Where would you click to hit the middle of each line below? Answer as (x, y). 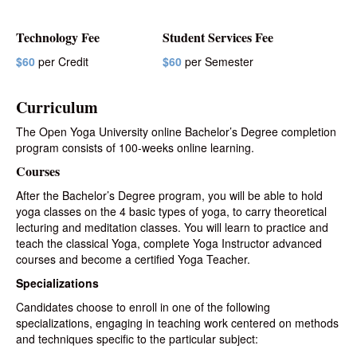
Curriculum (57, 107)
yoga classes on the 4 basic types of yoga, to (131, 211)
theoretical (299, 211)
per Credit (62, 61)
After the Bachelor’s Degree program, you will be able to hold (169, 195)
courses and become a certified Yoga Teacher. (133, 259)
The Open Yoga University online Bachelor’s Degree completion (176, 131)
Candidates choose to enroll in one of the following (143, 307)
